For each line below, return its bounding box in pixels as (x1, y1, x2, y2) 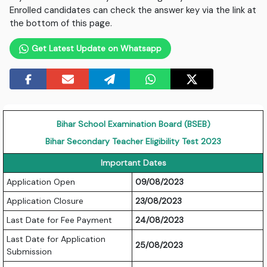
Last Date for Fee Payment (7, 215, 113, 226)
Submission (7, 246, 52, 257)
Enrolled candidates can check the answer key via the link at (10, 4, 257, 17)
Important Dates (100, 157, 166, 169)
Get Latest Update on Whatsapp (29, 43, 162, 54)
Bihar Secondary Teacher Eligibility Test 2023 (45, 136, 222, 147)
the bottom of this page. (10, 17, 113, 30)
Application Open (7, 176, 76, 188)
